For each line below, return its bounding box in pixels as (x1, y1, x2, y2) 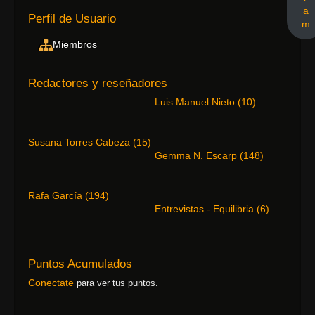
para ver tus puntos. (74, 278, 158, 288)
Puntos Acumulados (28, 257, 132, 271)
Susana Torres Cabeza (28, 136, 133, 148)
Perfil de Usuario (28, 12, 116, 25)
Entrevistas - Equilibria (155, 203, 257, 214)
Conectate (28, 277, 74, 288)
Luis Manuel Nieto (155, 96, 238, 108)
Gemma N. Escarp (155, 150, 240, 161)
